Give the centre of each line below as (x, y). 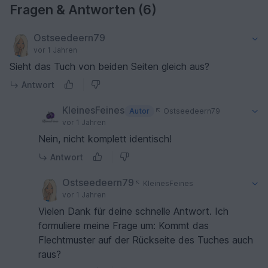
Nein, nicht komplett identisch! (105, 138)
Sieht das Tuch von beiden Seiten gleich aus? (109, 66)
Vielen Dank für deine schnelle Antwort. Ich (133, 211)
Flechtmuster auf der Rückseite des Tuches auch (146, 240)
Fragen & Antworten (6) (83, 9)
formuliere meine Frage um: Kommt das (124, 225)
